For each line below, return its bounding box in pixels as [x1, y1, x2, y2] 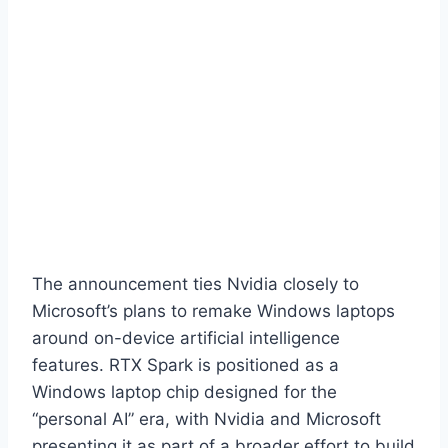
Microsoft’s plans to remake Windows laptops [32, 300, 395, 321]
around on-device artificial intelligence [32, 327, 340, 348]
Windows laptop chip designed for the [32, 381, 337, 402]
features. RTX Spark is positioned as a [32, 354, 339, 375]
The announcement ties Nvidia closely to [32, 273, 359, 294]
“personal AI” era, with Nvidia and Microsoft [32, 408, 381, 429]
